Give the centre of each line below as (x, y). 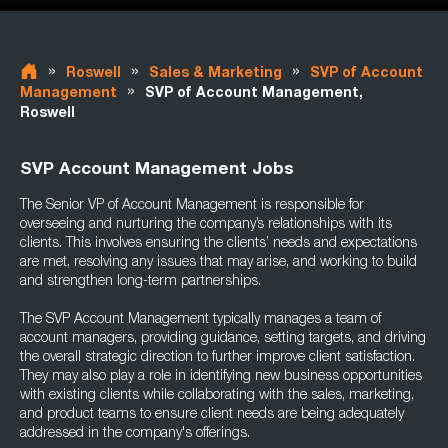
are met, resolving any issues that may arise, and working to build (218, 263)
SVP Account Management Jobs (157, 170)
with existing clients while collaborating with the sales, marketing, (217, 396)
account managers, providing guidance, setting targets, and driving (223, 339)
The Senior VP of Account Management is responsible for (192, 206)
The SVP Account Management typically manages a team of (200, 320)
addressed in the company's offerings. (135, 434)
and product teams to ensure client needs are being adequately (212, 415)
